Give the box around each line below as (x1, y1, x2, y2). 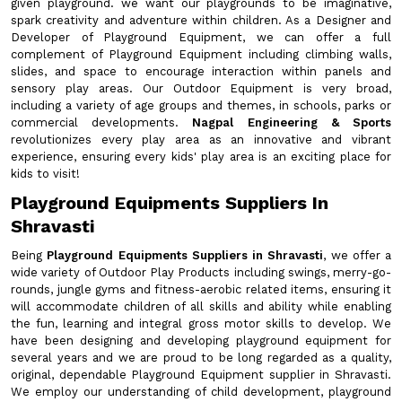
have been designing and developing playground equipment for (11, 334, 391, 347)
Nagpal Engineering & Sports (192, 116, 392, 129)
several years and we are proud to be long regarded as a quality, (11, 351, 391, 364)
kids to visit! (11, 167, 80, 180)
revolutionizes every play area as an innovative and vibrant (11, 133, 391, 146)
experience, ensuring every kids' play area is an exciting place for (11, 150, 391, 163)
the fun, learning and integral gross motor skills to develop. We (11, 317, 391, 330)
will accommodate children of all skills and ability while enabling (11, 300, 391, 313)
